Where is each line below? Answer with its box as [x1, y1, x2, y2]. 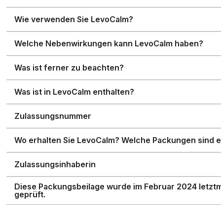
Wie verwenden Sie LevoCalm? [14, 14, 134, 24]
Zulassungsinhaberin [14, 159, 96, 169]
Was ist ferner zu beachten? [14, 63, 124, 73]
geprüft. [14, 189, 46, 199]
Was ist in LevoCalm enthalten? [14, 87, 135, 97]
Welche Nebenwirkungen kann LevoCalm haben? [14, 38, 204, 48]
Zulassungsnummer [14, 111, 92, 121]
